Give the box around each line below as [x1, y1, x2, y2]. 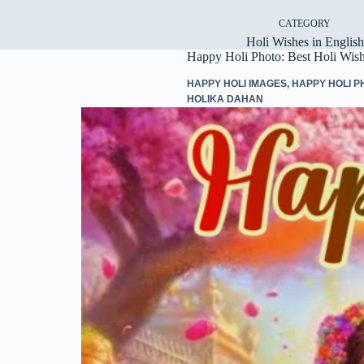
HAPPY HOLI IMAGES [186, 77, 287, 89]
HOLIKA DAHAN [186, 93, 263, 105]
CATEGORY [279, 18, 331, 29]
